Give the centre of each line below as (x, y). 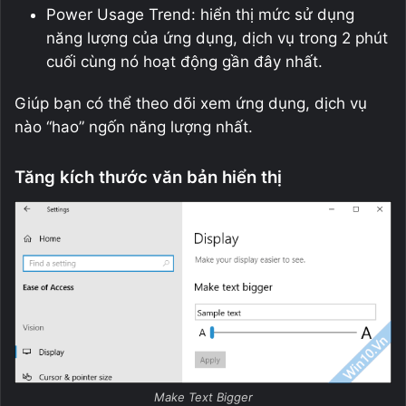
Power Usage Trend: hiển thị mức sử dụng (200, 15)
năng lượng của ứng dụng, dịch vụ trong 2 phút (217, 39)
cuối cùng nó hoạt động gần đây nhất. (184, 62)
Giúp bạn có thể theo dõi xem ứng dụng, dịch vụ (191, 104)
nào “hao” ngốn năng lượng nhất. (134, 127)
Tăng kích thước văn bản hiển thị (148, 178)
